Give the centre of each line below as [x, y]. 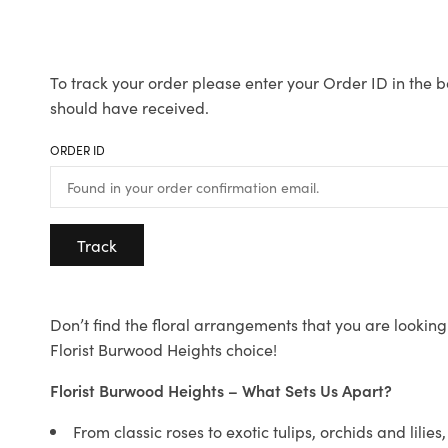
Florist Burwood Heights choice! [163, 349]
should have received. [129, 107]
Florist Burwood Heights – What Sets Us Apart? [221, 390]
